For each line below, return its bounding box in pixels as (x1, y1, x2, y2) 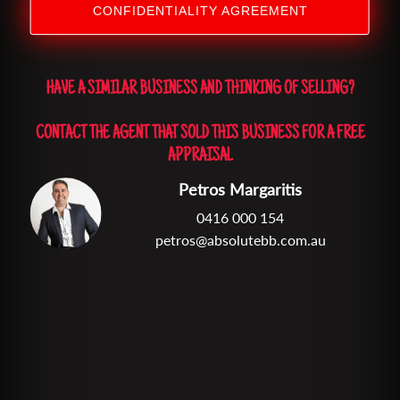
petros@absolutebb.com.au (154, 231, 326, 249)
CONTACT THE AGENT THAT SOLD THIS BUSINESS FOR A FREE (35, 125, 365, 146)
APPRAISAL (168, 147, 232, 168)
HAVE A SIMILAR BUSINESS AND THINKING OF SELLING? (46, 80, 354, 101)
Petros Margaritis (179, 179, 302, 200)
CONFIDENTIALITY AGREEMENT (92, 4, 308, 19)
